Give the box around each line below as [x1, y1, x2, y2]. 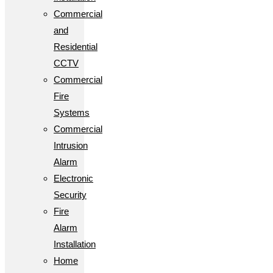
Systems [54, 107, 90, 118]
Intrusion [54, 140, 88, 151]
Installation [54, 238, 96, 249]
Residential [54, 41, 97, 52]
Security [54, 189, 87, 200]
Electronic [54, 172, 93, 183]
